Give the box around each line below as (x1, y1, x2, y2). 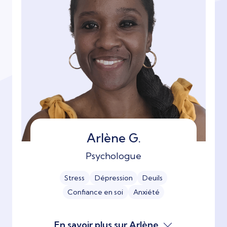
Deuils (142, 173, 163, 182)
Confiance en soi (67, 187, 124, 197)
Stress (64, 173, 85, 182)
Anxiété (133, 187, 160, 197)
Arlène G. (86, 130, 141, 145)
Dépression (94, 173, 133, 182)
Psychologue (86, 149, 141, 162)
